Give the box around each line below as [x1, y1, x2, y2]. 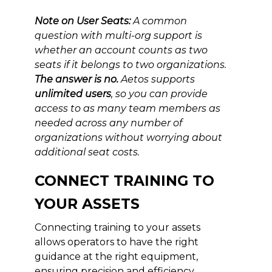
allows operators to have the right [34, 236, 199, 248]
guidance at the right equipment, [34, 251, 198, 263]
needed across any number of [34, 117, 182, 129]
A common [130, 15, 187, 27]
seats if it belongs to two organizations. [34, 59, 226, 71]
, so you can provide [110, 88, 208, 100]
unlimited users [34, 88, 111, 100]
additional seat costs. [34, 146, 140, 158]
